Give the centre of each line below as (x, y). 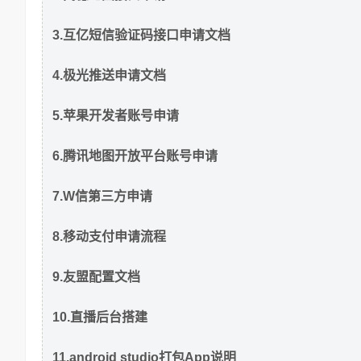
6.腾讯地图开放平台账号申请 (135, 156)
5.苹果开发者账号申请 (116, 115)
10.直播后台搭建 (100, 317)
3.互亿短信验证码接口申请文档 (141, 35)
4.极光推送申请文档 (109, 75)
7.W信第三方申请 (102, 196)
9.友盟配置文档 (96, 276)
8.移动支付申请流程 (109, 236)
